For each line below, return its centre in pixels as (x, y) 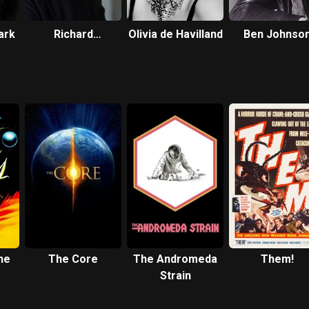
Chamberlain (73, 51)
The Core (73, 259)
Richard (73, 34)
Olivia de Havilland (175, 34)
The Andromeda (175, 259)
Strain (175, 276)
